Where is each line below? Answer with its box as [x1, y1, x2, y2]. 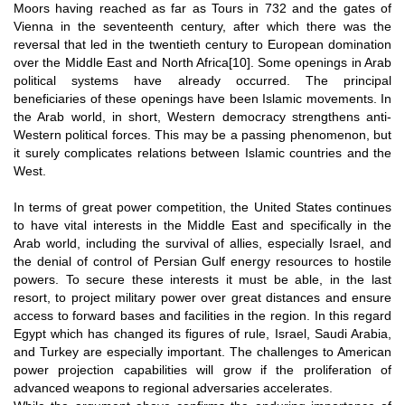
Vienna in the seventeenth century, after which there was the [14, 18, 391, 33]
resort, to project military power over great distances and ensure [14, 289, 391, 305]
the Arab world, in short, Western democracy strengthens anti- [14, 108, 391, 124]
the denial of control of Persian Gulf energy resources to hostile [14, 253, 391, 268]
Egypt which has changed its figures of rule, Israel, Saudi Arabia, [14, 325, 391, 341]
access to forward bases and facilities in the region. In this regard [14, 307, 391, 323]
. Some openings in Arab [250, 54, 392, 70]
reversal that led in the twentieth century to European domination [14, 36, 391, 52]
